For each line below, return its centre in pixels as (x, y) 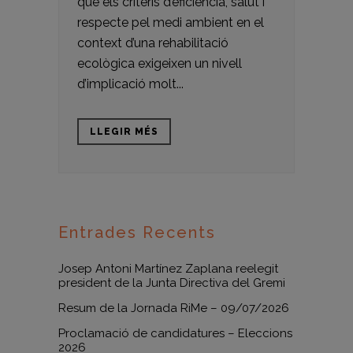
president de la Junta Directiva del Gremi (172, 283)
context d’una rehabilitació (153, 43)
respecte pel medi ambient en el (171, 22)
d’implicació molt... (130, 84)
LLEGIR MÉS (124, 132)
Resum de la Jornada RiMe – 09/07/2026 (174, 308)
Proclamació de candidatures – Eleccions (175, 333)
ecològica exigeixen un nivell (160, 63)
